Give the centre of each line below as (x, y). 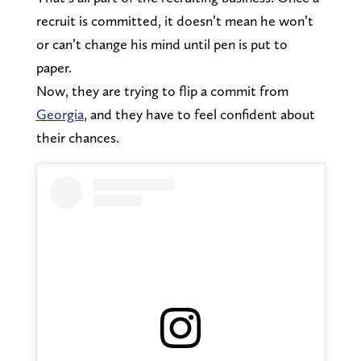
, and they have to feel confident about (199, 114)
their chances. (77, 137)
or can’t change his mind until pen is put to (162, 44)
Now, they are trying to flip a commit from (162, 90)
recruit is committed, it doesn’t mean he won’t (174, 20)
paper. (54, 67)
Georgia (60, 114)
